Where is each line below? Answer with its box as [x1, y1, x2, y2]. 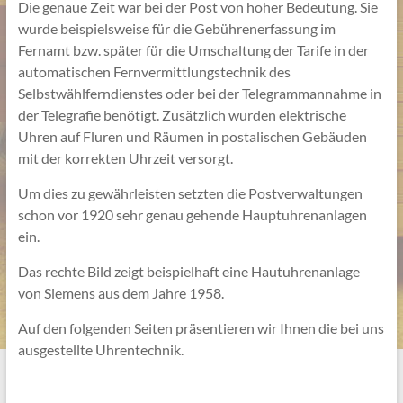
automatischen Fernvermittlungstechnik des [17, 62, 291, 80]
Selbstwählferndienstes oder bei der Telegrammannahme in [17, 84, 381, 102]
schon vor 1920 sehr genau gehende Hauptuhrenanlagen [17, 205, 367, 223]
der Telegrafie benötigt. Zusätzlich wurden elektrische [17, 105, 346, 123]
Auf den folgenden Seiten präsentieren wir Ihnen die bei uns [17, 318, 384, 336]
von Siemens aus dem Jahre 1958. [17, 283, 224, 301]
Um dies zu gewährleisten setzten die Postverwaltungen [17, 184, 363, 201]
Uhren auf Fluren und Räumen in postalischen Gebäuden [17, 127, 367, 145]
